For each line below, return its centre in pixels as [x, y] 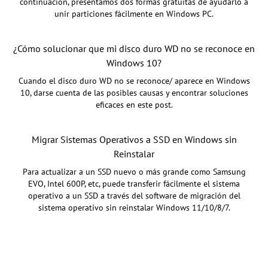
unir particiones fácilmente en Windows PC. [134, 13]
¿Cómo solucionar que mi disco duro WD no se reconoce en [134, 48]
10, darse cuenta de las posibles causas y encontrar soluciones [134, 92]
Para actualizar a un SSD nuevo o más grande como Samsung [134, 171]
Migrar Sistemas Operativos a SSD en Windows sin [134, 139]
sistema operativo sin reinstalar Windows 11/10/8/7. [134, 207]
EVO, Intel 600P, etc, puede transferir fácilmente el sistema [134, 183]
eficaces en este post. [134, 104]
